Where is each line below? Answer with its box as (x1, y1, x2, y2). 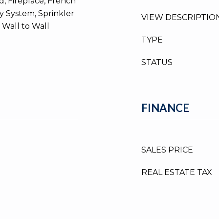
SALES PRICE (141, 145, 193, 154)
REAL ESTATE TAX (141, 168, 212, 177)
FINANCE (141, 101, 189, 114)
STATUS (141, 58, 173, 67)
